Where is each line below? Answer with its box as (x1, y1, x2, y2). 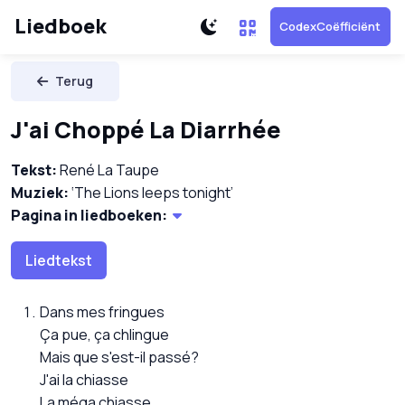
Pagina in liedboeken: (11, 205, 167, 225)
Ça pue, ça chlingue (40, 325, 169, 345)
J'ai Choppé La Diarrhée (11, 114, 281, 146)
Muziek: (11, 183, 69, 202)
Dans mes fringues (40, 302, 165, 323)
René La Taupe (57, 160, 159, 180)
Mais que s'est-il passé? (40, 347, 199, 368)
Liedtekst (25, 250, 92, 270)
